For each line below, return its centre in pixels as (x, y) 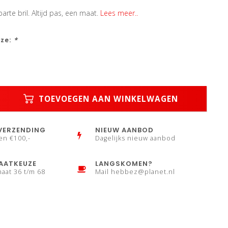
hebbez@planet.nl (143, 172)
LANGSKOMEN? (124, 164)
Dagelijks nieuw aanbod (136, 138)
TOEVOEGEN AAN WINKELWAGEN (107, 99)
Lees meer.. (119, 13)
